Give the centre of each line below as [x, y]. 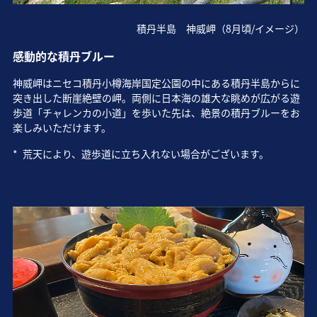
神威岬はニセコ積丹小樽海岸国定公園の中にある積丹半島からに [156, 83]
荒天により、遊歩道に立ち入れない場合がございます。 [145, 154]
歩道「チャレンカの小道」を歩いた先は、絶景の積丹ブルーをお [156, 113]
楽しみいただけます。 [62, 128]
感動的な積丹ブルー [63, 56]
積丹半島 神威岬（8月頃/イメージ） [221, 29]
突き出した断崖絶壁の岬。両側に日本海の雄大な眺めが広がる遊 [156, 98]
